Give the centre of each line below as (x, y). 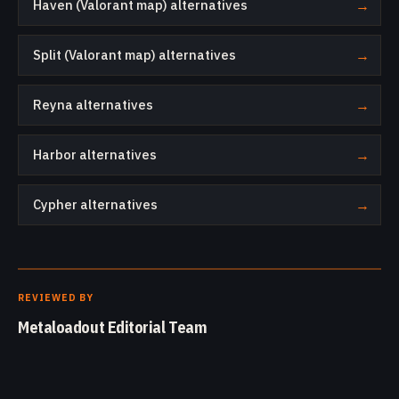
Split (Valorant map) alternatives (134, 55)
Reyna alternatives (93, 105)
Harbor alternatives (95, 155)
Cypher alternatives (95, 204)
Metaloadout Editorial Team (113, 327)
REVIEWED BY (56, 297)
